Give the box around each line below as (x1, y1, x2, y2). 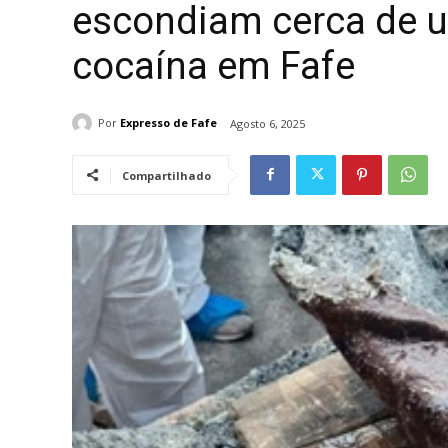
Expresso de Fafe (120, 115, 217, 131)
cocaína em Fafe (72, 43, 355, 88)
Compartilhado (122, 167, 211, 183)
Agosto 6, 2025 (230, 115, 305, 131)
